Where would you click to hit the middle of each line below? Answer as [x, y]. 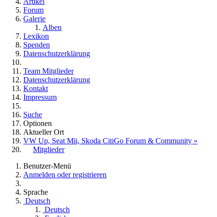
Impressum [40, 97]
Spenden [37, 45]
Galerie [34, 19]
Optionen [38, 124]
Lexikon [36, 36]
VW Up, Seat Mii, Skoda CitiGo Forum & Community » [110, 141]
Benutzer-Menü [47, 166]
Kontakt [36, 89]
